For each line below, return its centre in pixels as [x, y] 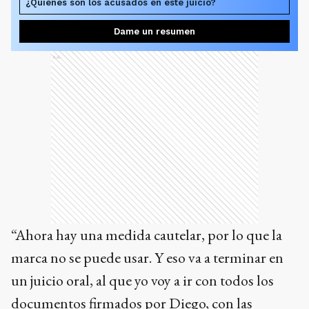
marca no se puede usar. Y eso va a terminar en [147, 258]
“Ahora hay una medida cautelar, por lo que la [147, 235]
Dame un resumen [154, 32]
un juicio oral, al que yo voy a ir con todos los [142, 281]
